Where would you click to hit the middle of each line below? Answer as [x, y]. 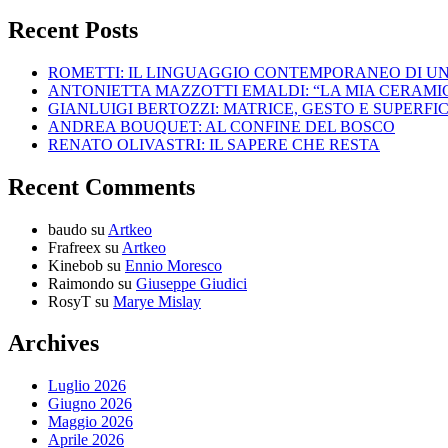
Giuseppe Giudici [191, 283]
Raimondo [81, 283]
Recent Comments [101, 186]
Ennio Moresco [173, 265]
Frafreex [74, 247]
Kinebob [75, 265]
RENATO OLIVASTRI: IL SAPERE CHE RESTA [214, 144]
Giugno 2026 [90, 404]
